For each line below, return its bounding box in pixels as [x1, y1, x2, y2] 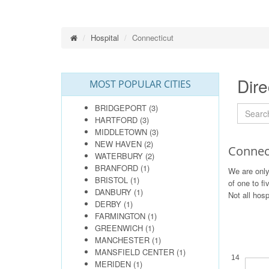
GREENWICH [95, 222, 143, 234]
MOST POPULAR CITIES [89, 77, 191, 91]
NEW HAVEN [95, 138, 142, 150]
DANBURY [95, 186, 131, 198]
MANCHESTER [95, 234, 150, 246]
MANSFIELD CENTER [95, 246, 174, 258]
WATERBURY [95, 150, 143, 162]
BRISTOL [95, 174, 128, 186]
